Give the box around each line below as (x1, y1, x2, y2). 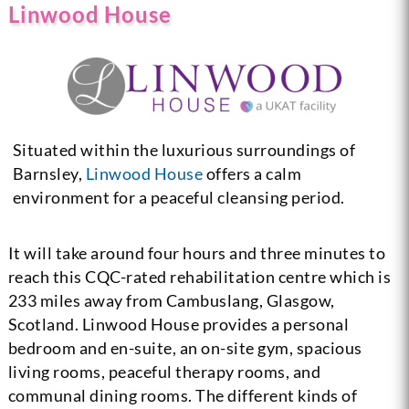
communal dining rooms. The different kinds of (7, 384, 358, 405)
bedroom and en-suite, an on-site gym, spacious (7, 337, 362, 358)
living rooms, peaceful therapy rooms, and (7, 361, 321, 382)
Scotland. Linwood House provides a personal (7, 313, 350, 334)
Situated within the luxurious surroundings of (12, 139, 356, 160)
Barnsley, (12, 163, 86, 184)
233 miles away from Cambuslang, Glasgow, (7, 289, 335, 310)
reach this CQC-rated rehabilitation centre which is (7, 266, 392, 287)
